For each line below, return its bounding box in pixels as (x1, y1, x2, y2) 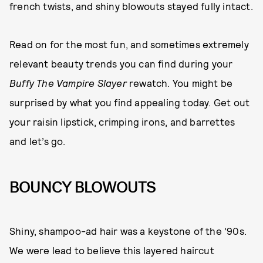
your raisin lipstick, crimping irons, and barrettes (9, 116, 235, 127)
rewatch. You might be (129, 77, 233, 89)
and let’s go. (9, 135, 66, 147)
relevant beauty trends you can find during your (9, 58, 233, 69)
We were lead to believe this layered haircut (9, 244, 214, 257)
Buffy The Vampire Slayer (9, 77, 129, 89)
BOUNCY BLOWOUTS (9, 177, 156, 198)
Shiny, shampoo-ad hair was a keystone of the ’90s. (9, 225, 247, 237)
